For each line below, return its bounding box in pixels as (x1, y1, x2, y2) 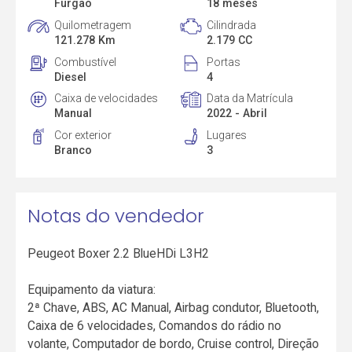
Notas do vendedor (27, 202, 205, 229)
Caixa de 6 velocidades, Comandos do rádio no (27, 318, 282, 334)
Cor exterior (54, 129, 112, 142)
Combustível (54, 55, 117, 68)
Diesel (54, 70, 87, 83)
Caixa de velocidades (54, 92, 159, 105)
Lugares (206, 129, 247, 142)
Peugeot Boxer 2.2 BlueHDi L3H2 (27, 246, 210, 262)
